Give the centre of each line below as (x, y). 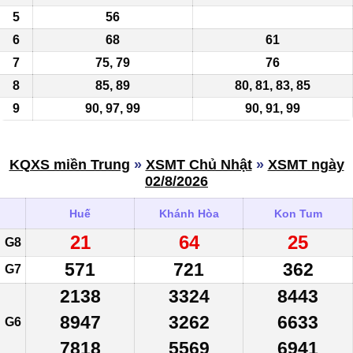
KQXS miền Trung (69, 165)
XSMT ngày (306, 165)
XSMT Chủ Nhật (199, 165)
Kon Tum (298, 214)
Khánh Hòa (189, 214)
